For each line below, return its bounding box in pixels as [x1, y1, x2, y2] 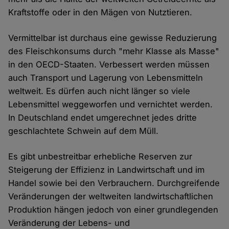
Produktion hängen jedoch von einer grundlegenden [8, 204, 219, 215]
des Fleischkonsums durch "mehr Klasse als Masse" [8, 46, 220, 57]
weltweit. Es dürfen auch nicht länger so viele [8, 86, 191, 97]
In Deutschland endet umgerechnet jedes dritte [8, 112, 197, 123]
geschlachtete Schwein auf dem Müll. [8, 126, 159, 136]
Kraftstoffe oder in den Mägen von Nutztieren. [8, 7, 193, 18]
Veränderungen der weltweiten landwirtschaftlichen [8, 191, 214, 202]
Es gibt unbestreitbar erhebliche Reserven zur [8, 151, 193, 162]
